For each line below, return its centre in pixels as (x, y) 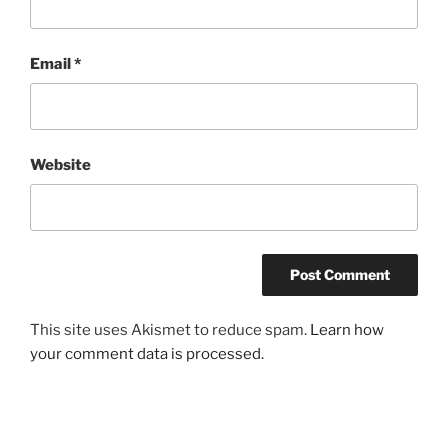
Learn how (347, 330)
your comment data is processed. (147, 354)
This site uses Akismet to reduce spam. (170, 330)
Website (60, 164)
